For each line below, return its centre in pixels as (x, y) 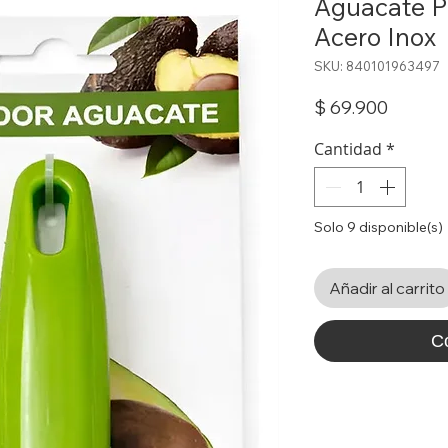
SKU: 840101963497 (377, 66)
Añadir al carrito (387, 288)
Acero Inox (375, 36)
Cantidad (348, 149)
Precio (414, 106)
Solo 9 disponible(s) (378, 227)
